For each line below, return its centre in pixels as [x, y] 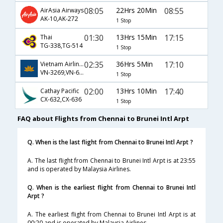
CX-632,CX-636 [61, 100]
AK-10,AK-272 [59, 19]
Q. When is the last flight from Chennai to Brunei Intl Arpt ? [110, 142]
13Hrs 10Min [136, 91]
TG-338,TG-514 [61, 46]
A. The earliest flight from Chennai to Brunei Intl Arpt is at [111, 215]
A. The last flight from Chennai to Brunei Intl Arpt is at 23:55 [111, 161]
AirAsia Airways [62, 10]
